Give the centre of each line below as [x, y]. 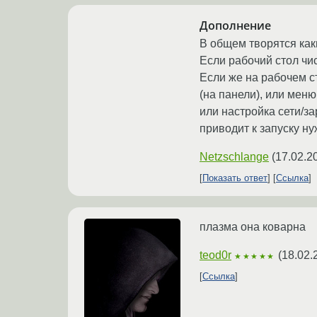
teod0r [215, 255]
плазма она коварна [253, 227]
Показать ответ [235, 178]
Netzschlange [234, 157]
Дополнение [235, 25]
